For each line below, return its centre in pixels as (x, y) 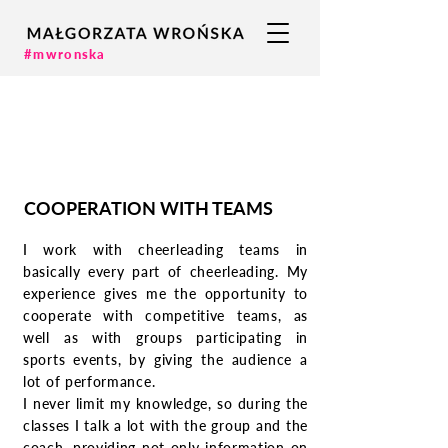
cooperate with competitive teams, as (165, 315)
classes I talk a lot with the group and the (165, 425)
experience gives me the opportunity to (165, 293)
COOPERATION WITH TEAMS (148, 208)
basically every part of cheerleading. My (165, 271)
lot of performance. (89, 381)
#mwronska (65, 54)
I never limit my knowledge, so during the (165, 403)
